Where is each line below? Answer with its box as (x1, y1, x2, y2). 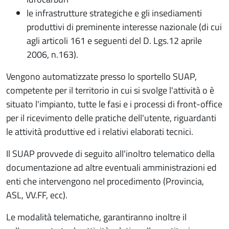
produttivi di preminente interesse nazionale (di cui (27, 20, 222, 34)
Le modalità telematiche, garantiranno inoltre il (6, 210, 187, 224)
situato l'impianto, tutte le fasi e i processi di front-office (6, 97, 222, 111)
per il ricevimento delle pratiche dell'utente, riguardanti (6, 111, 216, 125)
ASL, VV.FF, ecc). (6, 188, 67, 202)
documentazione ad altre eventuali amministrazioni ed (6, 161, 217, 174)
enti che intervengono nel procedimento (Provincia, (6, 174, 204, 188)
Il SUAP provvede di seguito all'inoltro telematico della (6, 147, 215, 161)
